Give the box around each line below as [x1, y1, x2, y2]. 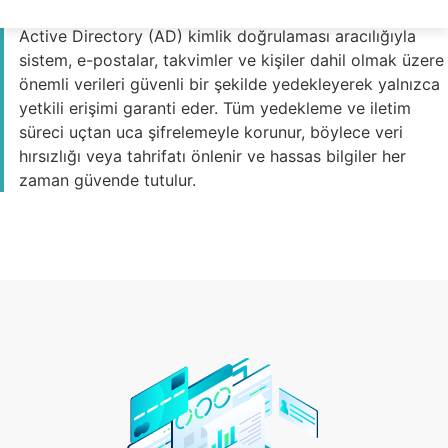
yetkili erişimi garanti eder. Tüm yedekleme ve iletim [19, 98, 411, 118]
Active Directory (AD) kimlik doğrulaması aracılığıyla [19, 26, 416, 46]
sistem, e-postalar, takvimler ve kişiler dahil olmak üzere [19, 50, 444, 70]
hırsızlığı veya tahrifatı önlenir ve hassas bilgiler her [19, 146, 406, 166]
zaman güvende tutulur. [19, 170, 196, 190]
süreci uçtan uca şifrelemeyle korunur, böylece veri [19, 122, 403, 142]
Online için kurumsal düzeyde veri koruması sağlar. [19, 2, 401, 22]
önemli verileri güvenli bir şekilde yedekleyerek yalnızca [19, 74, 440, 94]
